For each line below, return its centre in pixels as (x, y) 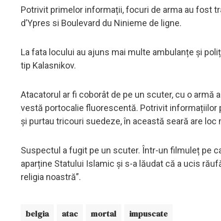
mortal (104, 213)
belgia (37, 213)
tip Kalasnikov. (48, 65)
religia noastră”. (52, 177)
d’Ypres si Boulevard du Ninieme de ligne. (101, 23)
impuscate (148, 213)
